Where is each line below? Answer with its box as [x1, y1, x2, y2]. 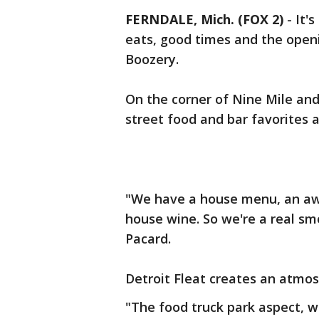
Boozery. [125, 51, 179, 68]
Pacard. [125, 230, 171, 247]
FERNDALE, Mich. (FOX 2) [125, 11, 283, 28]
